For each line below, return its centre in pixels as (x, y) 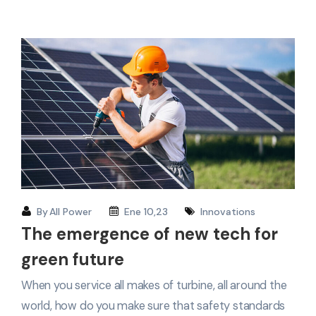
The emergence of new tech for (150, 234)
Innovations (228, 212)
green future (73, 260)
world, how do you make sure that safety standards (153, 306)
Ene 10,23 (146, 212)
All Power (71, 212)
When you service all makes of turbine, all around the (154, 286)
